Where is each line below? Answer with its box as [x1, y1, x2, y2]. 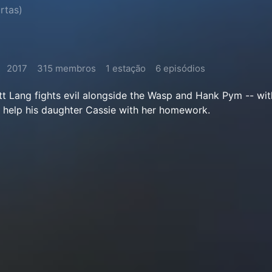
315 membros [37, 63, 96, 74]
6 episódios [155, 63, 205, 74]
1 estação [106, 63, 146, 74]
